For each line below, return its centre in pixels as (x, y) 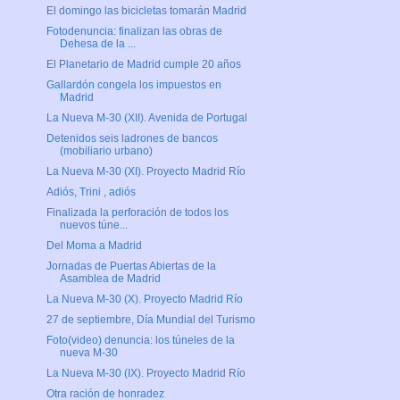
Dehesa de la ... (97, 44)
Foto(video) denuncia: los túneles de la (140, 341)
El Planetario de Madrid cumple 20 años (143, 65)
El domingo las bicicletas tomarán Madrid (146, 11)
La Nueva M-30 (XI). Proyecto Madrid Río (146, 172)
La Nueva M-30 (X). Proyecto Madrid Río (144, 300)
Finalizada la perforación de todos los (137, 213)
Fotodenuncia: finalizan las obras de (134, 32)
